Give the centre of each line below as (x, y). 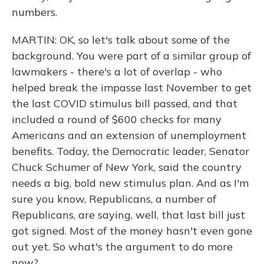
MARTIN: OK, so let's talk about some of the (121, 40)
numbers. (34, 12)
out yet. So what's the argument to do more (122, 247)
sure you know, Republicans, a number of (114, 199)
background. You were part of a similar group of (131, 56)
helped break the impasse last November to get (132, 88)
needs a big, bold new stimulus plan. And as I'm (130, 183)
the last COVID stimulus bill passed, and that (125, 103)
